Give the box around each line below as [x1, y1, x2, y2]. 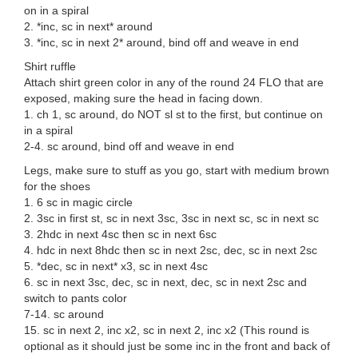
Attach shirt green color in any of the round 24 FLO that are [24, 76, 324, 89]
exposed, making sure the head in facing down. [24, 92, 263, 105]
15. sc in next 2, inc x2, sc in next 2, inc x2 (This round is [24, 324, 309, 337]
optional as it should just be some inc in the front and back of [24, 340, 330, 353]
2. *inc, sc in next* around [24, 20, 153, 34]
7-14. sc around [24, 308, 104, 321]
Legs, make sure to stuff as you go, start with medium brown [24, 164, 329, 177]
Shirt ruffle [24, 60, 76, 74]
